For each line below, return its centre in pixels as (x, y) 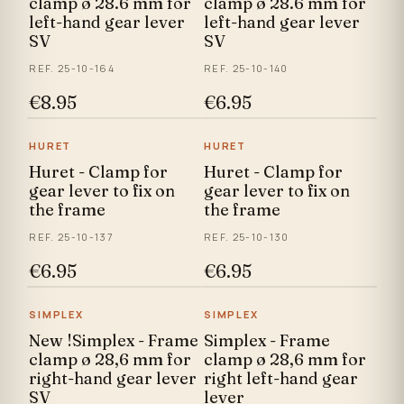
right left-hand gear (281, 378)
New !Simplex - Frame (114, 340)
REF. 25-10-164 (72, 68)
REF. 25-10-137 (71, 237)
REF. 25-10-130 (247, 237)
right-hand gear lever (113, 378)
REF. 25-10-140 (246, 68)
